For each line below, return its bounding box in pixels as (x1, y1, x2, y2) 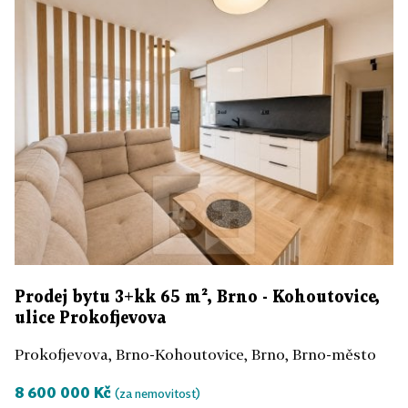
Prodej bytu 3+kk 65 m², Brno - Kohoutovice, (15, 290, 380, 306)
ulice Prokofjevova (15, 311, 166, 327)
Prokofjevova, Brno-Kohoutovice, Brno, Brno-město (15, 345, 376, 364)
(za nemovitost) (115, 386, 200, 402)
